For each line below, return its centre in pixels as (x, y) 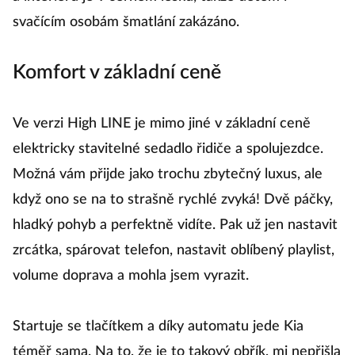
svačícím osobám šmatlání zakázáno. (126, 22)
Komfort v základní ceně (117, 73)
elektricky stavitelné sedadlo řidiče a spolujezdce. (168, 149)
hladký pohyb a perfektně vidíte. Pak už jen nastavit (175, 225)
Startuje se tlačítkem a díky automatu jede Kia (158, 326)
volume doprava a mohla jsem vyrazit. (131, 276)
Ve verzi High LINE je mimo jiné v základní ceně (162, 124)
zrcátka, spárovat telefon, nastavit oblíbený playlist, (174, 250)
